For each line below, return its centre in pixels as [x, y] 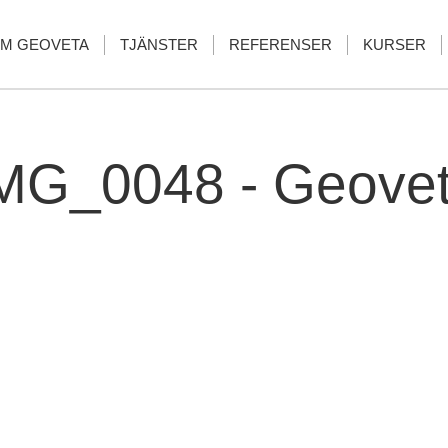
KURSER [394, 44]
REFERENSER [280, 44]
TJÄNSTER [159, 44]
